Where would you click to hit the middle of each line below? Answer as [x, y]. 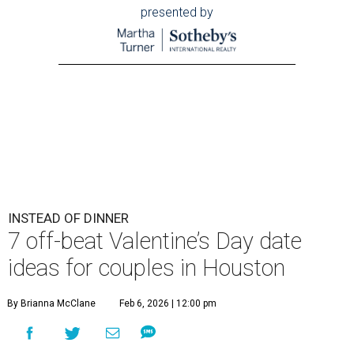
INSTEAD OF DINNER [68, 218]
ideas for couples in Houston [147, 268]
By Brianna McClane [51, 304]
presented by [177, 13]
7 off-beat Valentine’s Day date [155, 241]
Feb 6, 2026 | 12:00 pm [168, 304]
